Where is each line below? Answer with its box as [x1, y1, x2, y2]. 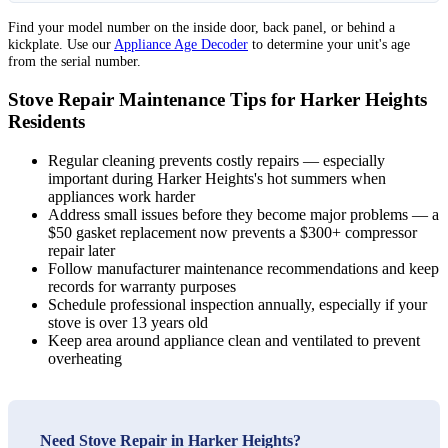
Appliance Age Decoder [114, 36, 248, 53]
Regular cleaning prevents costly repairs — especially [48, 151, 385, 169]
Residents [8, 110, 85, 132]
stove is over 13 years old [48, 313, 208, 331]
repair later [48, 241, 115, 259]
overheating [48, 349, 122, 367]
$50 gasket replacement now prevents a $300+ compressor [48, 223, 417, 241]
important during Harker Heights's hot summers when [48, 169, 386, 187]
